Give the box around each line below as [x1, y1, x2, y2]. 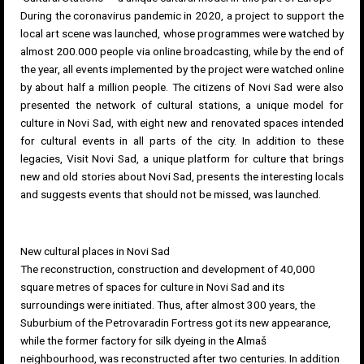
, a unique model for [237, 98, 344, 112]
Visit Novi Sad [66, 152, 137, 166]
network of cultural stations [96, 98, 238, 112]
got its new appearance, [213, 316, 331, 330]
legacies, [20, 152, 67, 166]
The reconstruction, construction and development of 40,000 [20, 262, 315, 276]
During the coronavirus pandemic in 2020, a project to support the [20, 9, 344, 23]
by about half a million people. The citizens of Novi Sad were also [20, 80, 344, 94]
